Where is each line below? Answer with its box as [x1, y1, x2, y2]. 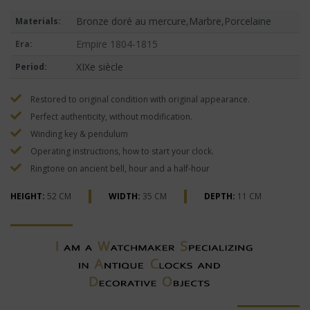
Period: [15, 61, 47, 73]
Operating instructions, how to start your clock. [28, 145, 214, 158]
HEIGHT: [10, 190, 45, 203]
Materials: [15, 15, 61, 28]
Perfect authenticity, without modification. [28, 111, 192, 123]
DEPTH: [204, 190, 235, 203]
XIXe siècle [75, 60, 123, 74]
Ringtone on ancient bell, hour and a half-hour [28, 163, 210, 175]
